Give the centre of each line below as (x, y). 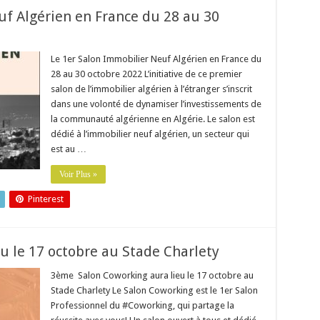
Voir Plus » (78, 174)
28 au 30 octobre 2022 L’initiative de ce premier (146, 74)
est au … (68, 149)
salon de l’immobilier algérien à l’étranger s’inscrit (151, 89)
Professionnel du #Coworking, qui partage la (142, 305)
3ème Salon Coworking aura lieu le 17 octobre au (152, 275)
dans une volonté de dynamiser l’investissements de (156, 104)
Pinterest (45, 199)
